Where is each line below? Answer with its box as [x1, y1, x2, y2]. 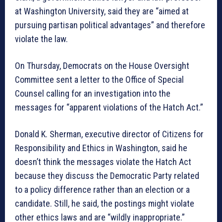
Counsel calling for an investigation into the [15, 88, 170, 99]
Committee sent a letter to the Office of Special [15, 74, 184, 85]
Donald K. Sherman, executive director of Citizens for [15, 129, 204, 140]
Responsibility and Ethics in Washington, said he [15, 143, 187, 154]
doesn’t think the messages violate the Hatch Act [15, 157, 191, 167]
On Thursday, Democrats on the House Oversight [15, 60, 189, 71]
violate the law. [15, 34, 68, 45]
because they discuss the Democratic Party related [15, 170, 199, 181]
